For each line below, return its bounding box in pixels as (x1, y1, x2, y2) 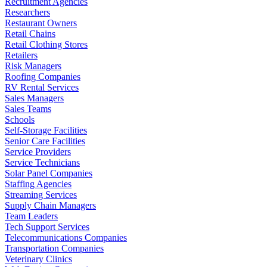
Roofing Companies (5, 71, 80, 82)
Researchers (5, 7, 50, 17)
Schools (5, 114, 35, 125)
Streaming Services (5, 189, 77, 200)
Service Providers (5, 146, 71, 157)
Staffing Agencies (5, 178, 72, 189)
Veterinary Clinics (5, 253, 72, 264)
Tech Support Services (5, 221, 89, 232)
